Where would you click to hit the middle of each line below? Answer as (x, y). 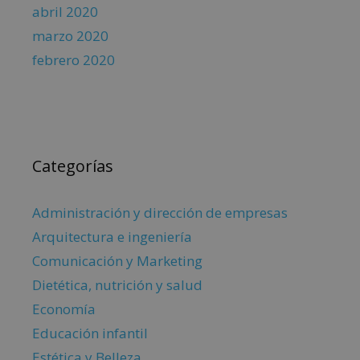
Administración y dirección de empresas (160, 213)
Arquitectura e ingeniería (112, 237)
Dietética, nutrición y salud (117, 285)
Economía (64, 309)
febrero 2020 (74, 60)
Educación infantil (90, 333)
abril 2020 (65, 12)
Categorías (73, 166)
